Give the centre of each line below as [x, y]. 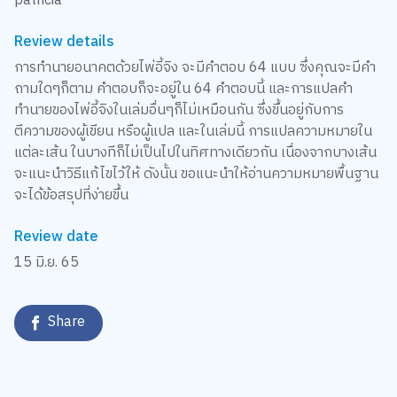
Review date [56, 237]
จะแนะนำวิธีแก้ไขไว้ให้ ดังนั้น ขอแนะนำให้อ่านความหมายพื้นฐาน [196, 175]
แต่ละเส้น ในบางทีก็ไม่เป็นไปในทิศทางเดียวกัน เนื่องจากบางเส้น [195, 153]
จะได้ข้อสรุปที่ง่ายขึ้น [71, 196]
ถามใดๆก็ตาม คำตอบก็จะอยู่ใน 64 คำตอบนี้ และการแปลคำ [183, 90]
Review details [64, 43]
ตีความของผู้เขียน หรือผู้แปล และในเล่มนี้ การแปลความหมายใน [193, 132]
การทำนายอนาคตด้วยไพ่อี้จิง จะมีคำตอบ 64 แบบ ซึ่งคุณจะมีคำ [195, 68]
